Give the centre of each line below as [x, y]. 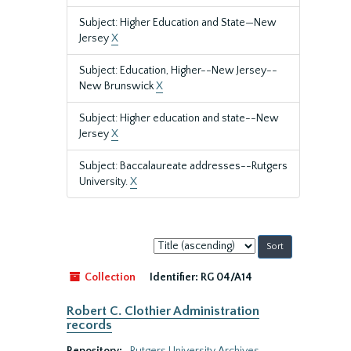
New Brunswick [118, 86]
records [89, 325]
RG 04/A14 [226, 277]
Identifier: [174, 277]
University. [105, 182]
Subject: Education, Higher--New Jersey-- [178, 71]
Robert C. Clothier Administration [163, 311]
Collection [109, 277]
